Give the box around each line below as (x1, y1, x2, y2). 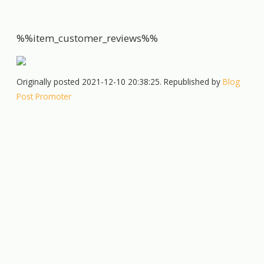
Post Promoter (16, 90, 72, 102)
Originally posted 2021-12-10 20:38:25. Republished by (16, 75, 223, 87)
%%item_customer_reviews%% (16, 31, 159, 45)
